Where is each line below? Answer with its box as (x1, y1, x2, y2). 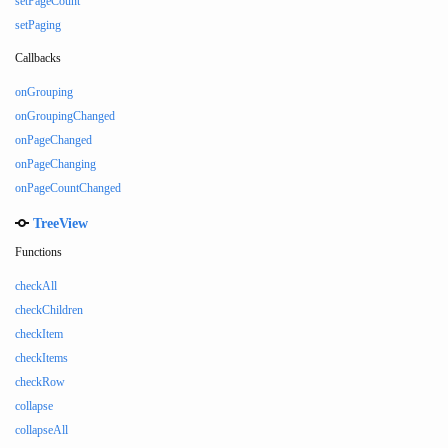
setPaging (15, 18, 61, 32)
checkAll (15, 279, 57, 293)
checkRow (15, 375, 65, 389)
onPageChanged (15, 133, 92, 147)
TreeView (29, 216, 88, 231)
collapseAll (15, 423, 68, 437)
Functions (15, 245, 62, 259)
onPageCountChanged (15, 181, 121, 195)
